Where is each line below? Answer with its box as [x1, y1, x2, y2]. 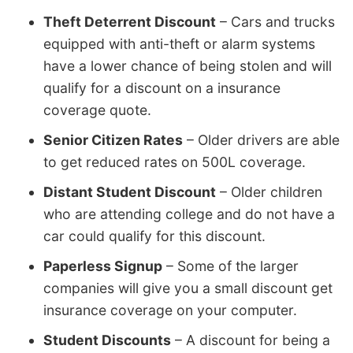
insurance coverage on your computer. [43, 301, 297, 318]
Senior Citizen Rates [43, 131, 183, 148]
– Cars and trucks [216, 13, 335, 30]
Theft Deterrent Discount [43, 13, 216, 30]
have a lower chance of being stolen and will [43, 57, 332, 74]
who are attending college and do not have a [43, 205, 335, 222]
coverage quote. [43, 101, 151, 118]
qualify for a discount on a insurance [43, 79, 281, 96]
